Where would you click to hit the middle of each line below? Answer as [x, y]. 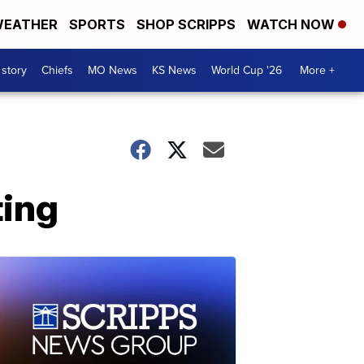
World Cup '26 [247, 70]
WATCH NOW [292, 24]
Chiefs [57, 70]
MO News [113, 70]
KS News [174, 70]
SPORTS [97, 24]
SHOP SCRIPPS [186, 24]
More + [317, 70]
